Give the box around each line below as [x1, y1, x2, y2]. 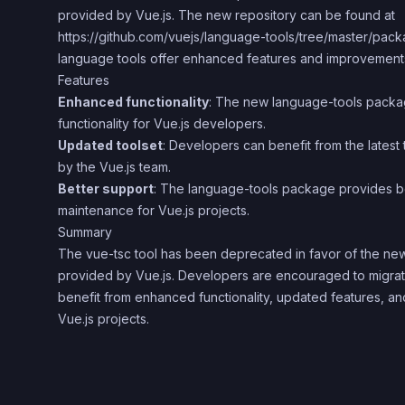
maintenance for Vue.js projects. [58, 202, 250, 218]
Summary [58, 224, 112, 240]
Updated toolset [58, 137, 163, 153]
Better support [58, 181, 154, 196]
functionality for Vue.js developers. [58, 116, 266, 131]
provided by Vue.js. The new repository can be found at [58, 7, 395, 23]
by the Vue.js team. [58, 159, 171, 174]
